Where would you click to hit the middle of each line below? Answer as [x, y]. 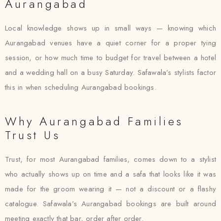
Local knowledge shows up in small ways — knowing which [110, 28]
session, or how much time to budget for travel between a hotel [110, 58]
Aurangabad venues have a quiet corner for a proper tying [110, 43]
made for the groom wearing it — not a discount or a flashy [110, 189]
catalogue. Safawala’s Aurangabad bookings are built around [110, 204]
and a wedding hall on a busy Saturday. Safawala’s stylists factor [110, 73]
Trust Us [33, 135]
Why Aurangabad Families [94, 121]
